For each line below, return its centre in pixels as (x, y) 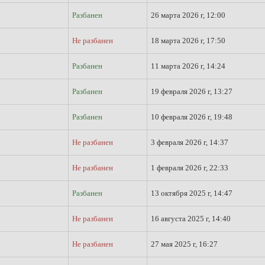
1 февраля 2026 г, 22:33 (190, 168)
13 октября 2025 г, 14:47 (192, 193)
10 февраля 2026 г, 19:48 (192, 117)
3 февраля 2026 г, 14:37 (190, 142)
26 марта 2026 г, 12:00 (188, 15)
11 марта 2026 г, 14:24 (188, 66)
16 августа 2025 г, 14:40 (191, 219)
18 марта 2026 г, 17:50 (188, 41)
